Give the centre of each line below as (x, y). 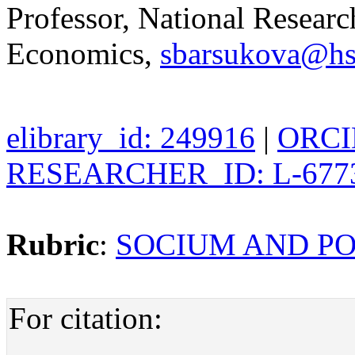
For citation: (86, 318)
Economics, (83, 53)
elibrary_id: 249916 (131, 137)
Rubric (53, 244)
